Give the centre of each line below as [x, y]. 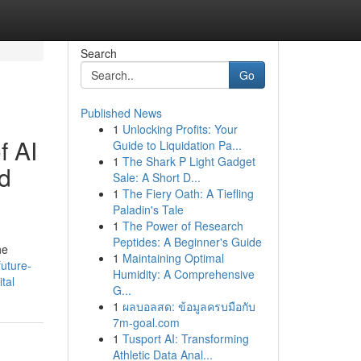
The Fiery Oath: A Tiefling [188, 193]
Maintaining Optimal [173, 258]
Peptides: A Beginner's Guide [187, 242]
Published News [121, 113]
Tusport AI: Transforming [185, 338]
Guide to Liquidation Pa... [177, 145]
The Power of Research [183, 226]
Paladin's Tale [148, 210]
